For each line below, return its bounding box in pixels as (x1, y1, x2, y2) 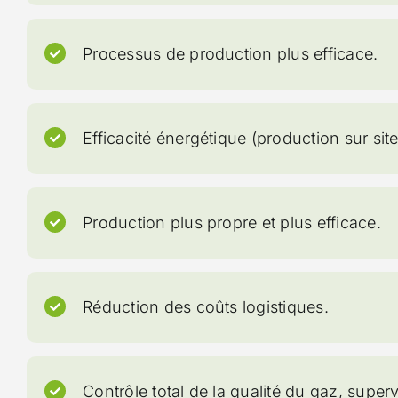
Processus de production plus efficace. (83, 44, 378, 63)
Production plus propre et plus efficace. (83, 212, 381, 232)
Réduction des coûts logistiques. (83, 297, 329, 316)
